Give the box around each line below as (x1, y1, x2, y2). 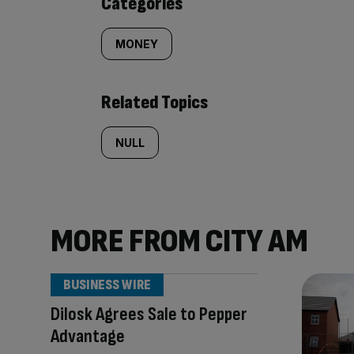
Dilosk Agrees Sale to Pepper (51, 303, 247, 326)
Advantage (51, 325, 125, 348)
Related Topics (101, 91, 208, 114)
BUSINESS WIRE (63, 277, 151, 293)
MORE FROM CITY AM (51, 221, 308, 262)
